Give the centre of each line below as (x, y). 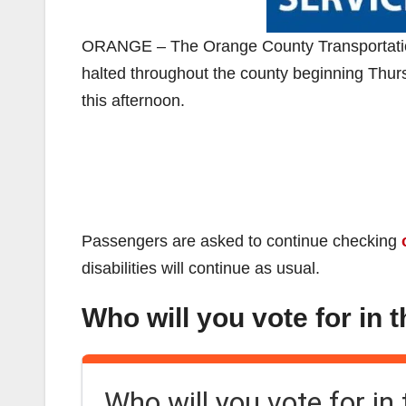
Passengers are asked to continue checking (242, 241)
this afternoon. (133, 101)
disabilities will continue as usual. (201, 268)
